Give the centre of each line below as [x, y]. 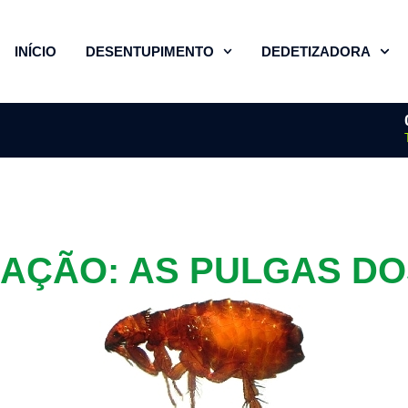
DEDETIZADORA [316, 51]
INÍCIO [35, 51]
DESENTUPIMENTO [149, 51]
